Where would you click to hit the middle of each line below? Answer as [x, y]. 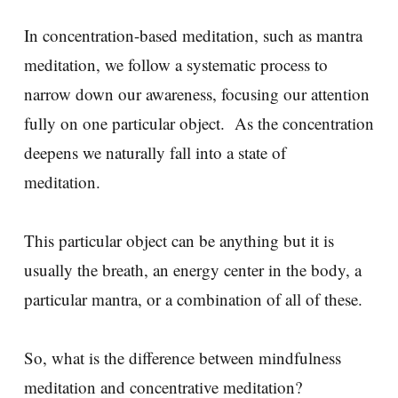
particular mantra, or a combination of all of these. [193, 298]
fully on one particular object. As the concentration [199, 123]
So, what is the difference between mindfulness [183, 357]
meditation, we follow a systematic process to [176, 64]
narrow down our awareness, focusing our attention [197, 93]
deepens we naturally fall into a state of [155, 152]
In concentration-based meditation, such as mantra [193, 35]
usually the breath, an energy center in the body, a [193, 269]
